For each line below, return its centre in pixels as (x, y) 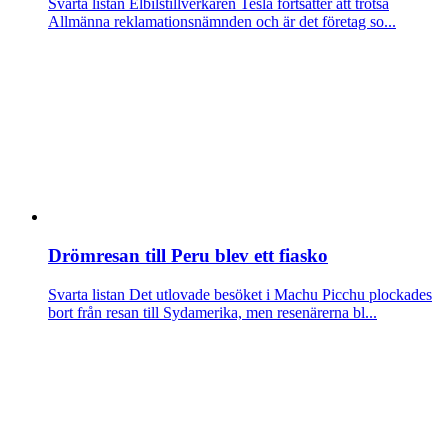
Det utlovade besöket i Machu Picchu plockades (278, 294)
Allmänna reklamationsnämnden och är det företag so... (222, 21)
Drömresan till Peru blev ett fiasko (188, 256)
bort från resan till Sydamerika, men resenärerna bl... (212, 312)
